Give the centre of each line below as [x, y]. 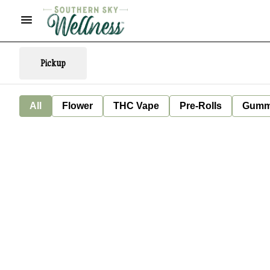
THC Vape [136, 106]
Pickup [53, 63]
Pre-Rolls [201, 106]
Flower [77, 106]
